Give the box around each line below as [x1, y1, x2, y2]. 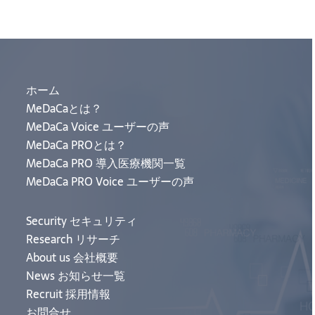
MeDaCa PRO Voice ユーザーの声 [26, 172, 195, 191]
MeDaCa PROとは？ [26, 136, 127, 154]
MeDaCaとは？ [26, 99, 103, 117]
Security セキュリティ [26, 212, 138, 230]
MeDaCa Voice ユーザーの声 [26, 117, 170, 136]
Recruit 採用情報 [26, 285, 111, 303]
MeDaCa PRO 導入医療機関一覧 [26, 154, 186, 172]
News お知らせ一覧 [26, 266, 126, 285]
